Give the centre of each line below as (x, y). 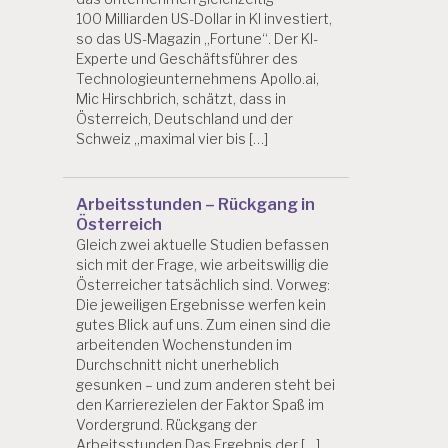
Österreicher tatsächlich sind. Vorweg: (203, 285)
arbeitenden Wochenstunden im (184, 345)
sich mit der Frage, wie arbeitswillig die (202, 265)
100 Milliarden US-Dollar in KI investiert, (204, 19)
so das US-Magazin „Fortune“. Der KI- (197, 39)
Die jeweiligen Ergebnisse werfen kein (201, 305)
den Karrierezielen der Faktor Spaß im (200, 405)
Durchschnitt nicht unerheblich (177, 365)
